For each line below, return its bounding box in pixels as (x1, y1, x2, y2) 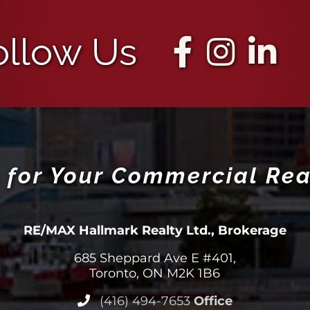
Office (193, 293, 232, 309)
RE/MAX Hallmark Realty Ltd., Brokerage (23, 222, 286, 238)
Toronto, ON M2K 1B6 (89, 265, 221, 281)
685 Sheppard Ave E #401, (73, 250, 236, 266)
